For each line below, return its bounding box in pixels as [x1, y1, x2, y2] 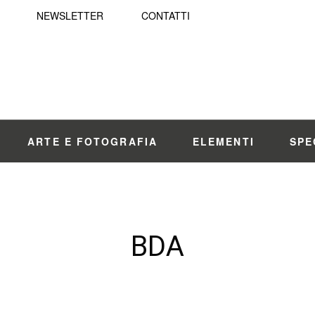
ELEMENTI [192, 134, 255, 148]
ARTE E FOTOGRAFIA [27, 134, 157, 148]
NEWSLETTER [37, 8, 103, 22]
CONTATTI [141, 8, 190, 22]
